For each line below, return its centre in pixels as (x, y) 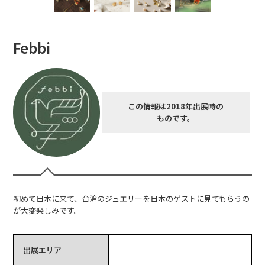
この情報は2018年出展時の (176, 106)
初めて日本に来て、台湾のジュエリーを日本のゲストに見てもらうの (132, 198)
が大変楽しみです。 (48, 210)
